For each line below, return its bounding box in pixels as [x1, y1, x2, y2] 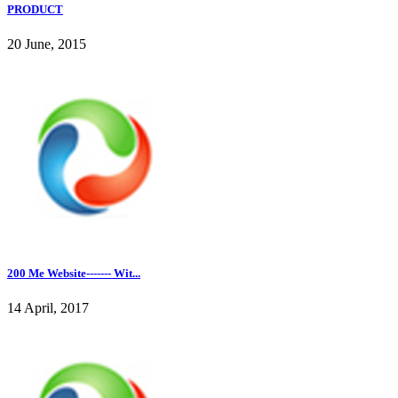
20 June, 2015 [7, 36, 86, 52]
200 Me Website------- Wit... [7, 267, 140, 281]
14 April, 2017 [7, 300, 89, 316]
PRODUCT [7, 2, 63, 16]
